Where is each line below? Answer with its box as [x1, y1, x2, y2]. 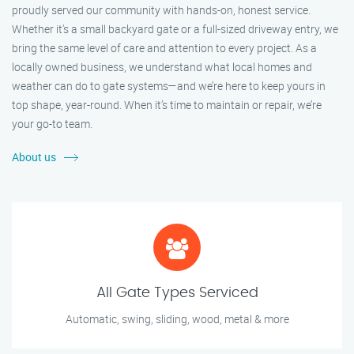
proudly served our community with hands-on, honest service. [12, 2, 311, 18]
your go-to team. [12, 116, 92, 132]
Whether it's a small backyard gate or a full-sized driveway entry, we [12, 21, 338, 37]
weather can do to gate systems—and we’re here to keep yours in [12, 78, 326, 94]
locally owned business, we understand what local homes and [12, 59, 312, 75]
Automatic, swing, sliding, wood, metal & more [65, 311, 289, 327]
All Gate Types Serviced [96, 286, 258, 301]
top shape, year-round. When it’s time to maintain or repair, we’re [12, 97, 322, 113]
